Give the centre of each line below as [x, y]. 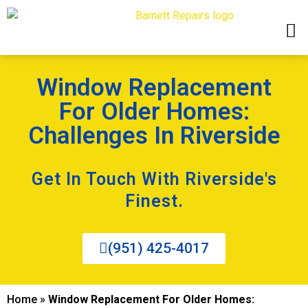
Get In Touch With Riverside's [154, 179]
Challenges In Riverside [154, 136]
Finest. [154, 201]
